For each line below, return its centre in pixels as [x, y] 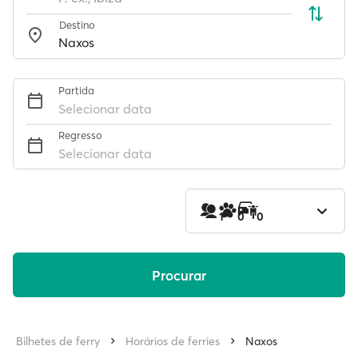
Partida [76, 90]
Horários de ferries [173, 341]
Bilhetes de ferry [58, 341]
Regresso [80, 135]
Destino [77, 25]
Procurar [179, 275]
